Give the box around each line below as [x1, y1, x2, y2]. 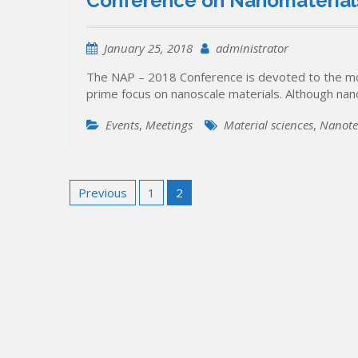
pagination [69, 195, 167, 219]
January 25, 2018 [104, 40, 193, 57]
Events [105, 117, 139, 133]
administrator [216, 40, 288, 57]
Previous [78, 184, 127, 201]
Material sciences [224, 117, 313, 133]
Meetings [145, 117, 193, 133]
